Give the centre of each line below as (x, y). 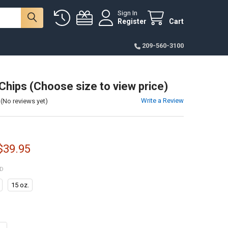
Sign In (128, 13)
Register (132, 22)
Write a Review (163, 100)
